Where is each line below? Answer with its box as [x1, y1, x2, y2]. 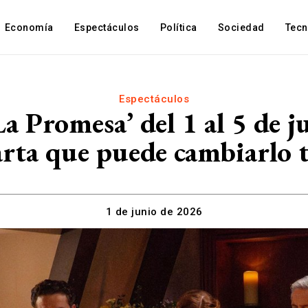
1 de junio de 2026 [105, 206, 203, 219]
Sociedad [217, 22, 265, 33]
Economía [4, 22, 54, 33]
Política [159, 22, 197, 33]
